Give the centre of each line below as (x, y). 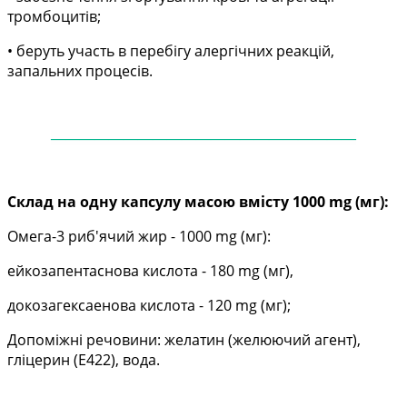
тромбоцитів (52, 17)
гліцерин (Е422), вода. (84, 360)
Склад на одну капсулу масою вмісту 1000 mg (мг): (198, 202)
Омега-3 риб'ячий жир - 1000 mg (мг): (139, 237)
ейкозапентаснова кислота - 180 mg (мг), (150, 271)
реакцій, (305, 51)
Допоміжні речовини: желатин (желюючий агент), (184, 340)
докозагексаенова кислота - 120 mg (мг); (149, 306)
